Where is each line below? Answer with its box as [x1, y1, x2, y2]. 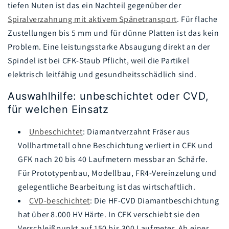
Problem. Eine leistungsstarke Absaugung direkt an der [8, 41, 210, 52]
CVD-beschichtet [29, 195, 90, 206]
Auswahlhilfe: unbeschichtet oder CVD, [8, 89, 209, 102]
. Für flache [176, 13, 218, 25]
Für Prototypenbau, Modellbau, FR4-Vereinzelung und [18, 167, 217, 178]
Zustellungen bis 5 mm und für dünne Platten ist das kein [8, 27, 219, 38]
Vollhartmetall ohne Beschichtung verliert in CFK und [18, 140, 213, 151]
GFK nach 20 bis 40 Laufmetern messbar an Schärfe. [18, 153, 208, 165]
